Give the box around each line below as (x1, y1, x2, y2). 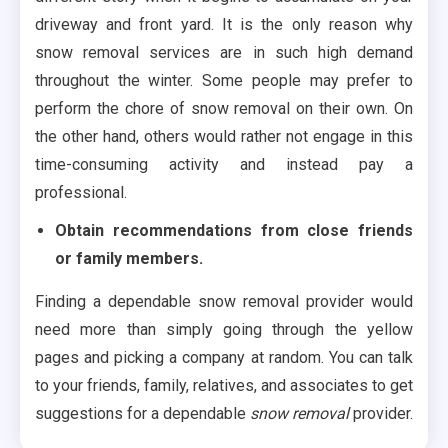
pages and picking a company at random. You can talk (35, 348, 413, 368)
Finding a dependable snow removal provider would (35, 292, 413, 312)
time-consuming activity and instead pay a (35, 155, 413, 175)
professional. (35, 183, 127, 203)
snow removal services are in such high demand (35, 43, 413, 63)
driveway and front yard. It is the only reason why (35, 15, 413, 35)
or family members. (55, 249, 203, 269)
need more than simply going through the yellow (35, 320, 413, 340)
